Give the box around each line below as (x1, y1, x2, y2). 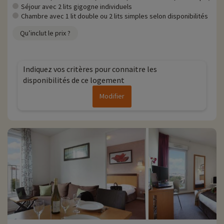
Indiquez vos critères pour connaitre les (23, 64, 157, 74)
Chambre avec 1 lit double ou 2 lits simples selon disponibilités (21, 11, 208, 21)
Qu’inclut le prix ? (20, 28, 70, 38)
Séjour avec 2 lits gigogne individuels (21, 2, 132, 11)
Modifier (99, 91, 124, 101)
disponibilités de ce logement (23, 75, 124, 85)
